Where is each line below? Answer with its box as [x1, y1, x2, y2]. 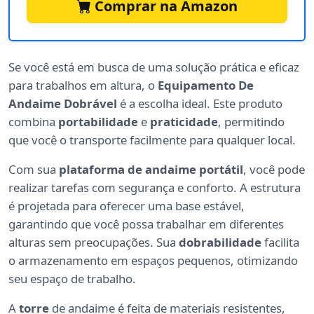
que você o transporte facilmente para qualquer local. [8, 132, 296, 149]
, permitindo [218, 114, 285, 130]
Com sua [8, 161, 59, 178]
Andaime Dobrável [8, 95, 117, 112]
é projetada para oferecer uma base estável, [8, 198, 245, 214]
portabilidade [58, 114, 138, 130]
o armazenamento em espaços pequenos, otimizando [8, 252, 298, 269]
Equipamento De [158, 77, 254, 94]
